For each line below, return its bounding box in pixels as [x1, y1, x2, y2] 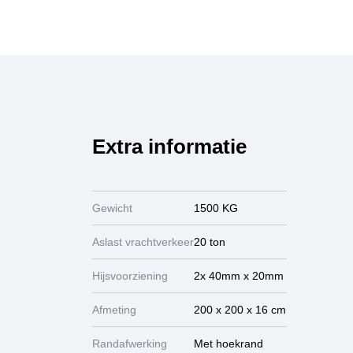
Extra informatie [92, 135, 247, 158]
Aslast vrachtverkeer [92, 236, 194, 248]
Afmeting [92, 303, 136, 316]
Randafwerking [92, 337, 167, 350]
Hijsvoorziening [92, 269, 168, 282]
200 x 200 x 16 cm [194, 303, 286, 316]
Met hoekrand [194, 337, 263, 350]
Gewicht [92, 202, 132, 214]
